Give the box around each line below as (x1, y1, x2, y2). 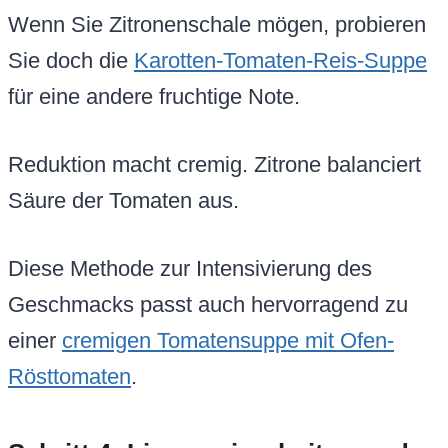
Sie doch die (8, 48, 134, 74)
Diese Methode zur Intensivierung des (8, 256, 372, 282)
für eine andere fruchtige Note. (8, 84, 300, 110)
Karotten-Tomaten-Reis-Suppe (134, 48, 427, 74)
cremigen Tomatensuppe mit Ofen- (62, 328, 394, 354)
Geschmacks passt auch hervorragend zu (8, 292, 408, 318)
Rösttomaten (8, 364, 131, 390)
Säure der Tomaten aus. (8, 188, 239, 214)
